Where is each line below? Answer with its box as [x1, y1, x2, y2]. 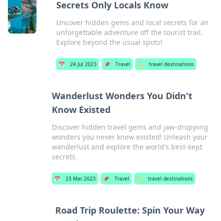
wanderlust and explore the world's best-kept [51, 142, 202, 151]
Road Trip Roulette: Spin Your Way [55, 204, 205, 216]
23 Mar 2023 [65, 175, 96, 182]
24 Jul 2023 [70, 61, 97, 68]
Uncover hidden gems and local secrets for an [56, 18, 209, 27]
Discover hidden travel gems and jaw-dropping [51, 122, 208, 132]
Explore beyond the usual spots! [56, 37, 162, 47]
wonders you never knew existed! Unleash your [51, 132, 208, 142]
